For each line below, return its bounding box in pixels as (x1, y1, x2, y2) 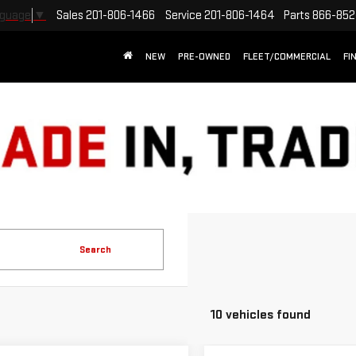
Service (165, 7, 202, 23)
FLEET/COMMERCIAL (243, 50, 331, 64)
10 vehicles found (210, 306, 311, 323)
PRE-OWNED (178, 50, 230, 64)
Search (79, 243, 111, 256)
